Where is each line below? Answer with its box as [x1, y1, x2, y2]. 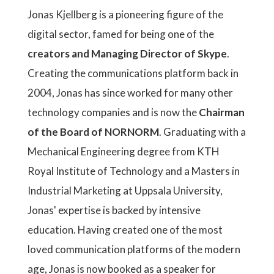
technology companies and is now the [28, 106, 199, 119]
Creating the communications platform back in [28, 67, 239, 80]
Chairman [199, 106, 245, 119]
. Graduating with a [159, 125, 246, 138]
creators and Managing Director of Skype [28, 47, 227, 60]
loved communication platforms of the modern [28, 243, 240, 256]
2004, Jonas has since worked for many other [28, 86, 233, 99]
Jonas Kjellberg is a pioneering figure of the [28, 8, 223, 21]
